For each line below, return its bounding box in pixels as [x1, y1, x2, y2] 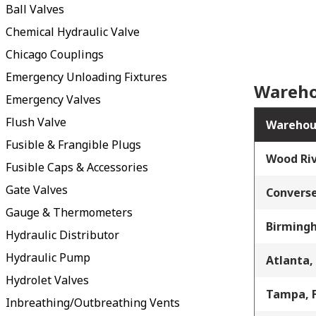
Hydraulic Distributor [6, 226, 119, 243]
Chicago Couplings [6, 46, 104, 62]
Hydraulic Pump [6, 249, 90, 265]
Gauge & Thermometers [6, 204, 133, 220]
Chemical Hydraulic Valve [6, 23, 140, 39]
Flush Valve [6, 114, 66, 130]
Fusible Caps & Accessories [6, 159, 148, 175]
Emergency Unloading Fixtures [6, 68, 167, 85]
